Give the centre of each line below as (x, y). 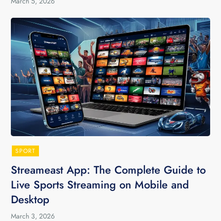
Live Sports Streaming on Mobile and (100, 184)
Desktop (30, 199)
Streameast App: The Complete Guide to (109, 170)
